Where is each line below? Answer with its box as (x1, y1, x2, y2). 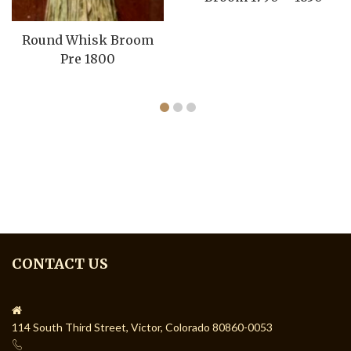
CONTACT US (12, 254, 108, 273)
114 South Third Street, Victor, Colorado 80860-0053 (12, 320, 273, 334)
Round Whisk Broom (22, 31, 154, 48)
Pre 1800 (60, 50, 115, 67)
